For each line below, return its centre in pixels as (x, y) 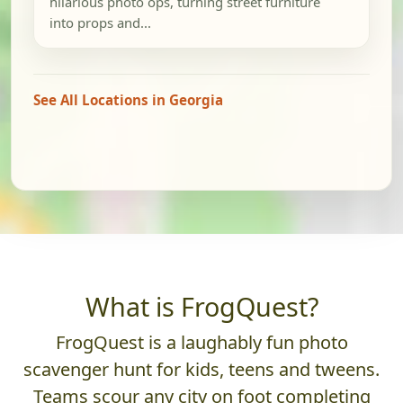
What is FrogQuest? (201, 307)
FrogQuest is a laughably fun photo (201, 343)
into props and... (100, 23)
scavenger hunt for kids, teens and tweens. (201, 370)
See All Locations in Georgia (128, 100)
